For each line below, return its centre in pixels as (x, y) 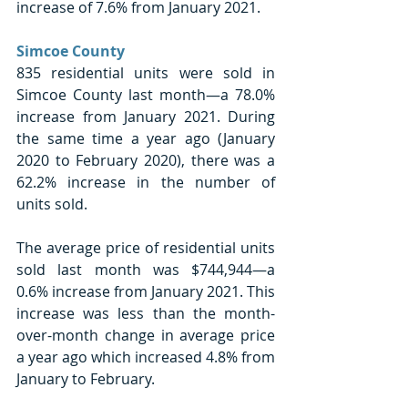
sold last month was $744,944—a (146, 269)
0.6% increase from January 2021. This (146, 291)
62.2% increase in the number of (146, 182)
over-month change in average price (146, 335)
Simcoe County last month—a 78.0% (146, 94)
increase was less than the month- (146, 313)
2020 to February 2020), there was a (146, 160)
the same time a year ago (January (146, 138)
